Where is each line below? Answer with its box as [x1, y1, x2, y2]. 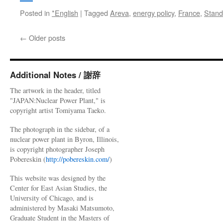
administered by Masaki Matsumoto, [10, 203, 114, 213]
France [178, 7, 200, 18]
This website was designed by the [10, 173, 106, 183]
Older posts [27, 32, 65, 43]
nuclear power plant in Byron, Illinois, [10, 134, 119, 144]
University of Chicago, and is [10, 193, 94, 203]
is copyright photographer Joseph [10, 144, 105, 154]
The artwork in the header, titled [10, 86, 101, 95]
